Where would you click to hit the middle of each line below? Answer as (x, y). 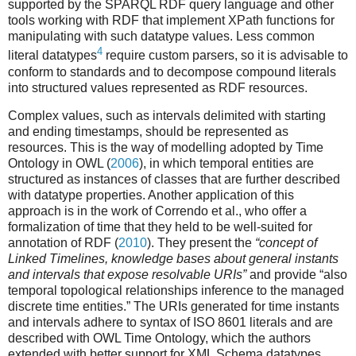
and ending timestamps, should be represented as (148, 132)
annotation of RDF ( (63, 243)
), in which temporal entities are (226, 164)
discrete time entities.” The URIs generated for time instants (174, 307)
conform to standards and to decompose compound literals (172, 72)
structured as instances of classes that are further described (174, 180)
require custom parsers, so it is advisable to (225, 56)
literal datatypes (52, 56)
